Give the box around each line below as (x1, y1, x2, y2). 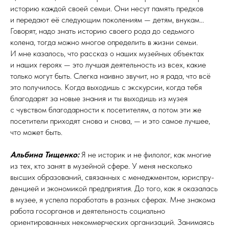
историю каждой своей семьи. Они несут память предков (10, 4, 203, 14)
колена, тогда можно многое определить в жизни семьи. (10, 37, 198, 48)
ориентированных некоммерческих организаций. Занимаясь (10, 217, 214, 227)
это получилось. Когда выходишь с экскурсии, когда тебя (10, 82, 202, 93)
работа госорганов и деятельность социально (10, 206, 165, 216)
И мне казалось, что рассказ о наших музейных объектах (10, 49, 204, 59)
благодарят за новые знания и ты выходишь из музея (10, 94, 188, 104)
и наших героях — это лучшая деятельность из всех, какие (10, 60, 206, 70)
